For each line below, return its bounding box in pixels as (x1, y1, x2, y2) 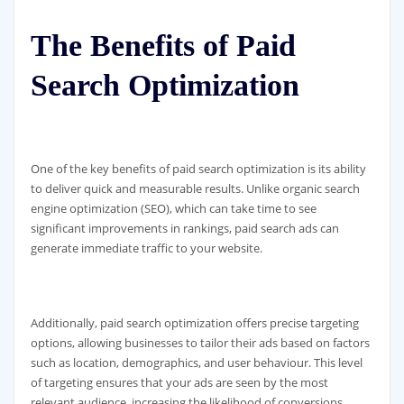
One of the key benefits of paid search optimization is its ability (30, 161, 366, 177)
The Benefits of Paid (30, 29, 296, 63)
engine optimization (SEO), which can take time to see (30, 200, 317, 216)
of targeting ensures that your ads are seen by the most (30, 373, 328, 390)
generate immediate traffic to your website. (30, 240, 262, 256)
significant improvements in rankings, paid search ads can (30, 220, 339, 236)
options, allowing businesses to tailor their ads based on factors (30, 334, 370, 351)
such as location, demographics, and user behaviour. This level (30, 353, 363, 371)
